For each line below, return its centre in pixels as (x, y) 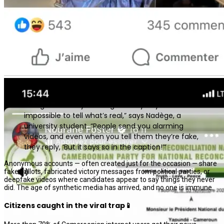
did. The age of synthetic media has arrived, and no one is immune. (109, 187)
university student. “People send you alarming (104, 126)
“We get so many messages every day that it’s (106, 105)
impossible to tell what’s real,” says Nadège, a (102, 115)
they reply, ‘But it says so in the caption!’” (95, 147)
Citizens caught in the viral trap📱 (68, 206)
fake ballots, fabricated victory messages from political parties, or (107, 171)
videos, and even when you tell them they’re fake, (111, 136)
